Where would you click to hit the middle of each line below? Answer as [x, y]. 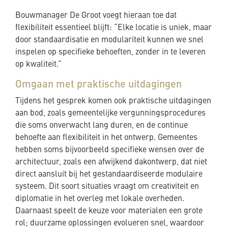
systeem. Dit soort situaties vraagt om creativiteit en [107, 187]
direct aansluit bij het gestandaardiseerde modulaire [109, 174]
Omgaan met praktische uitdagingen [98, 85]
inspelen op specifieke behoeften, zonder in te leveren [110, 52]
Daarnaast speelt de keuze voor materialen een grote [109, 211]
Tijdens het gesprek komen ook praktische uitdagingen [113, 101]
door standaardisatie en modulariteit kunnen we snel [109, 40]
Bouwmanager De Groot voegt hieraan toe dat [96, 16]
